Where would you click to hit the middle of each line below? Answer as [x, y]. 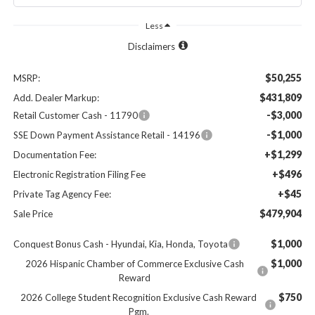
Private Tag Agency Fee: [62, 194]
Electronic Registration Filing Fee [79, 175]
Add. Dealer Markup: [56, 98]
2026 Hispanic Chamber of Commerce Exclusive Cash [135, 264]
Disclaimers [151, 47]
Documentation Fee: [54, 155]
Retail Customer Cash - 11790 [75, 116]
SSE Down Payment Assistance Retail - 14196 [107, 135]
